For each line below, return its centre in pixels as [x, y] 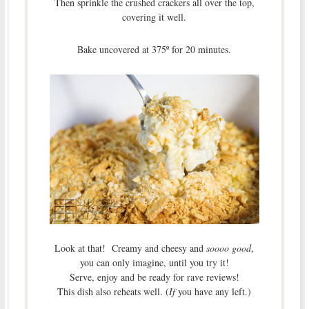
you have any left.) [213, 292]
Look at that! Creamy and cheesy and [131, 248]
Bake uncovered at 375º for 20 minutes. [154, 49]
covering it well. [154, 17]
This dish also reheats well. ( [113, 292]
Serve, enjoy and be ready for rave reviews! [154, 277]
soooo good [229, 248]
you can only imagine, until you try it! [154, 263]
